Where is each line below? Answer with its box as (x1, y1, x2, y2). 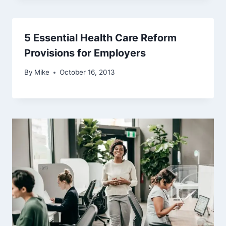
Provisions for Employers (24, 46, 146, 59)
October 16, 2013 (60, 68, 116, 77)
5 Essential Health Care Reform (24, 31, 177, 44)
